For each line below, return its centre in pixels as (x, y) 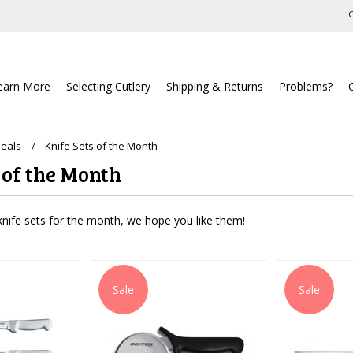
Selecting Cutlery (109, 86)
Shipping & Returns (215, 86)
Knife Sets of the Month (102, 146)
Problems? (306, 86)
